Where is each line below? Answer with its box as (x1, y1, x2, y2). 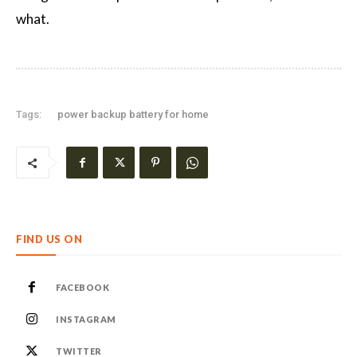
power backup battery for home (57, 108, 209, 120)
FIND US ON (16, 233, 82, 245)
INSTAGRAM (56, 314, 116, 324)
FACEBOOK (56, 282, 109, 292)
